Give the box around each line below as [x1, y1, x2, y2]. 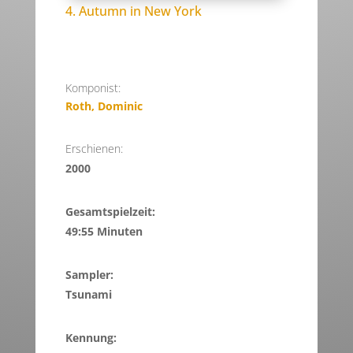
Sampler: [65, 267, 113, 283]
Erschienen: [65, 141, 123, 157]
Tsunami [65, 287, 112, 303]
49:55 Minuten [65, 224, 143, 240]
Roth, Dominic [65, 98, 143, 114]
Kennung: [65, 330, 117, 346]
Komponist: [65, 80, 121, 96]
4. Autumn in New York [65, 2, 202, 20]
